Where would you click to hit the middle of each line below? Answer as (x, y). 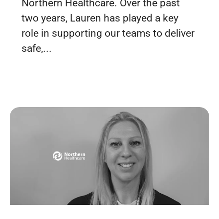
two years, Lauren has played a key (100, 18)
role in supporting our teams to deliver (108, 33)
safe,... (37, 48)
